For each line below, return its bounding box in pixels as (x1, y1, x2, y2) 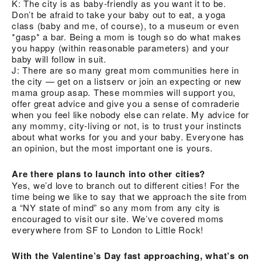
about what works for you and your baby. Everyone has (12, 130, 244, 143)
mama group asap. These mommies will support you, (12, 85, 236, 98)
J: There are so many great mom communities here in (12, 63, 239, 76)
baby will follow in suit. (12, 52, 106, 65)
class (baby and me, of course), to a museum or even (12, 19, 239, 32)
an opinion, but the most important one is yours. (12, 141, 213, 154)
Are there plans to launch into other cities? (12, 167, 205, 180)
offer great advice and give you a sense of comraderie (12, 96, 240, 109)
